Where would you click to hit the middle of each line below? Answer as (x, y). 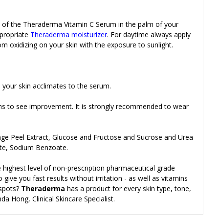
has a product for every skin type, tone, (128, 188)
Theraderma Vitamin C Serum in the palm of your (101, 24)
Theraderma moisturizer (69, 34)
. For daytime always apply (149, 34)
